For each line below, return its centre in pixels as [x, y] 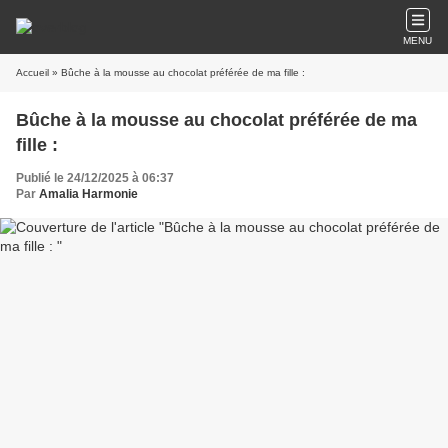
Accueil [32, 72]
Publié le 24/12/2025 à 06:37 [95, 178]
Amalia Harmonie [88, 194]
